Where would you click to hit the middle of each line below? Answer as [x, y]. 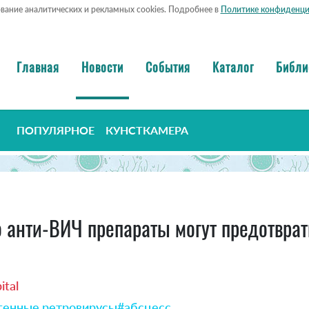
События [168, 67]
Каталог [233, 67]
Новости [102, 67]
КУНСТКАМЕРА [147, 130]
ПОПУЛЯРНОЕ [56, 130]
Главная [38, 67]
